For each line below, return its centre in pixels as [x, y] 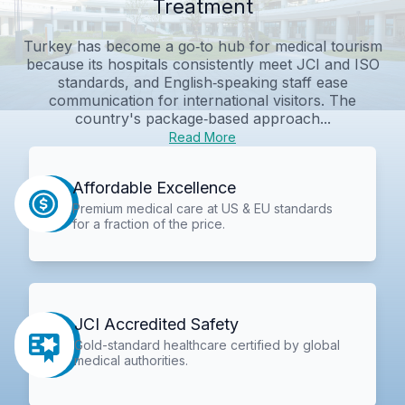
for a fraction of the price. [148, 223]
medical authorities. [132, 361]
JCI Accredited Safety [157, 325]
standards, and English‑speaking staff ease [202, 82]
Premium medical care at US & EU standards [202, 208]
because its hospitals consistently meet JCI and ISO [202, 64]
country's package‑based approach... [202, 118]
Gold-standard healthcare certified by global [207, 345]
